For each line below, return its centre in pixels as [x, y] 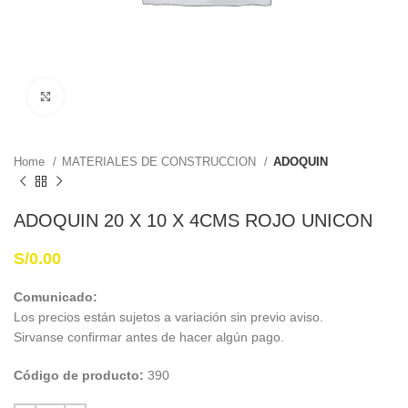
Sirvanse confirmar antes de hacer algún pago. [149, 337]
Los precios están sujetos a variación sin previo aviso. [168, 317]
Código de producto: [81, 375]
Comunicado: [56, 297]
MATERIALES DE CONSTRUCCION [161, 162]
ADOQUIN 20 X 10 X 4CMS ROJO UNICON [193, 220]
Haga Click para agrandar [135, 96]
